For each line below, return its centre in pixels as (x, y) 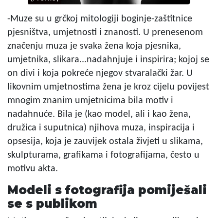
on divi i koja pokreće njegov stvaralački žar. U (100, 73)
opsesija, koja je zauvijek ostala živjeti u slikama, (105, 141)
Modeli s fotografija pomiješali (107, 190)
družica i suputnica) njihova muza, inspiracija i (101, 128)
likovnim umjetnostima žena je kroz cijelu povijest (108, 87)
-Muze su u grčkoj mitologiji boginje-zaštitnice (100, 19)
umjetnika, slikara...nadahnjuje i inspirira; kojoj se (108, 60)
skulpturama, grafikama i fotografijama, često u (103, 155)
